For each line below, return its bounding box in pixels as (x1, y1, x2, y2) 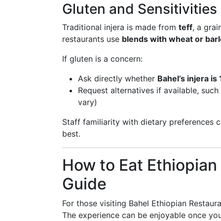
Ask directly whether (78, 74, 157, 83)
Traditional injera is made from (62, 22, 179, 32)
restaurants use (62, 34, 122, 44)
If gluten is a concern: (62, 54, 143, 64)
